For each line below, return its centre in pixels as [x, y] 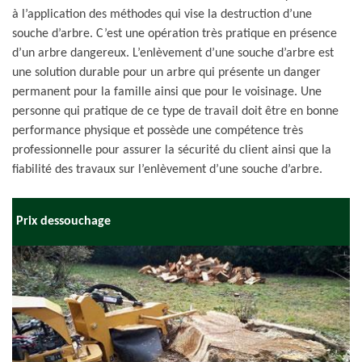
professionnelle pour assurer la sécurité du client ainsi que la [172, 150]
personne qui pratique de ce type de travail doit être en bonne [175, 112]
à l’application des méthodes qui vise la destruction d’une [162, 15]
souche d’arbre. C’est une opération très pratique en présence [175, 34]
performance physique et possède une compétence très [158, 131]
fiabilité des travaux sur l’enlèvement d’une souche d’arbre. [167, 170]
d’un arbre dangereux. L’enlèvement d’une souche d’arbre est [173, 53]
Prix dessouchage [63, 221]
